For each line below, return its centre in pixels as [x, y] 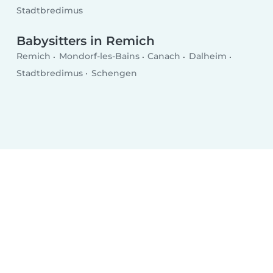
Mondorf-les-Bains [99, 56]
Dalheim [207, 56]
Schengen [114, 73]
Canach [164, 56]
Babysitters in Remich [86, 41]
